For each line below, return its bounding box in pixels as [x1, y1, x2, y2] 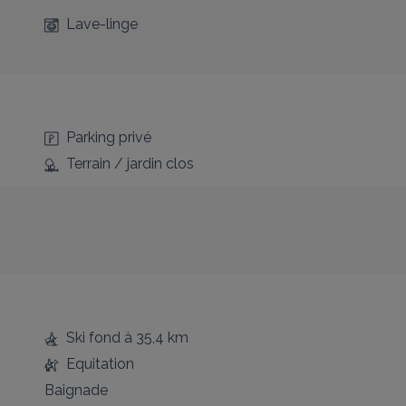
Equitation [65, 355, 134, 372]
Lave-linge [65, 15, 138, 33]
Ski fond [65, 329, 121, 346]
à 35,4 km [120, 329, 188, 346]
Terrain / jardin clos [65, 155, 194, 172]
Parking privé [65, 129, 151, 146]
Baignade [43, 382, 108, 399]
